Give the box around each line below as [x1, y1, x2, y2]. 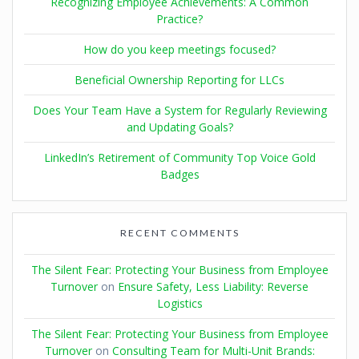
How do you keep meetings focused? [83, 41, 276, 57]
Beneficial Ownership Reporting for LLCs [75, 71, 284, 87]
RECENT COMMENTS [119, 226, 240, 239]
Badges [159, 166, 200, 182]
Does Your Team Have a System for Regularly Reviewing [32, 102, 327, 118]
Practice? [156, 10, 203, 26]
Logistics [156, 295, 203, 311]
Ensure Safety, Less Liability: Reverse [118, 278, 309, 294]
